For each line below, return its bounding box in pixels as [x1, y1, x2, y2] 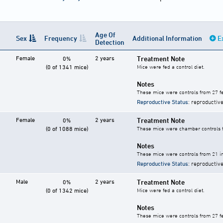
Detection [95, 38, 124, 47]
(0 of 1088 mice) [45, 125, 88, 132]
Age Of [95, 30, 115, 39]
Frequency [44, 34, 77, 43]
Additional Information [132, 34, 204, 43]
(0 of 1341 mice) [45, 63, 88, 71]
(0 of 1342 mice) [45, 187, 88, 194]
